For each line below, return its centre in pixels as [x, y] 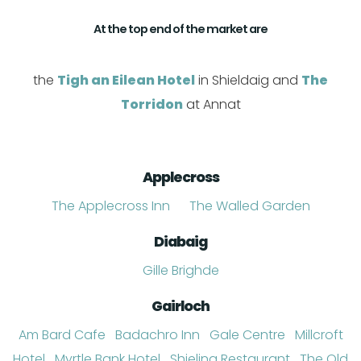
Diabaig [180, 242]
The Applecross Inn [110, 206]
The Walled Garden [249, 206]
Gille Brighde [180, 270]
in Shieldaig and [248, 80]
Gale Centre [247, 335]
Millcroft [319, 335]
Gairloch [180, 306]
